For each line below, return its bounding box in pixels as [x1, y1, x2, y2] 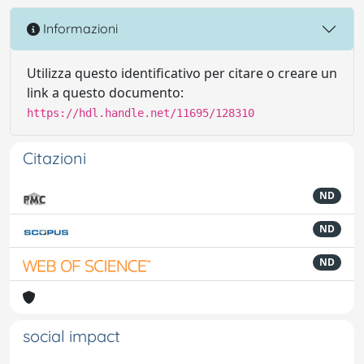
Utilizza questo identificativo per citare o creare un [27, 63, 337, 82]
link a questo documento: [27, 83, 184, 102]
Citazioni [23, 147, 86, 168]
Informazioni [40, 20, 118, 37]
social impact [23, 325, 120, 346]
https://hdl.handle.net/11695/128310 [27, 106, 254, 119]
